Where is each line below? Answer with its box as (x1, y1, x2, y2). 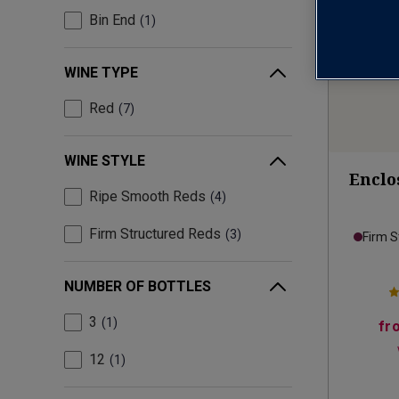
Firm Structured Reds (89, 225, 221, 243)
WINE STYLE (64, 152, 145, 170)
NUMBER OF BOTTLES (64, 278, 211, 296)
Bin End (89, 12, 135, 29)
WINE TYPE (64, 64, 138, 82)
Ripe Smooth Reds (89, 188, 206, 206)
